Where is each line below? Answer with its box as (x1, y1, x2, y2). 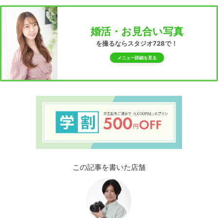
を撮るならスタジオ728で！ (96, 39, 178, 48)
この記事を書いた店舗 (73, 162, 145, 172)
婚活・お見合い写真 (90, 25, 183, 38)
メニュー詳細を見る (117, 55, 157, 61)
